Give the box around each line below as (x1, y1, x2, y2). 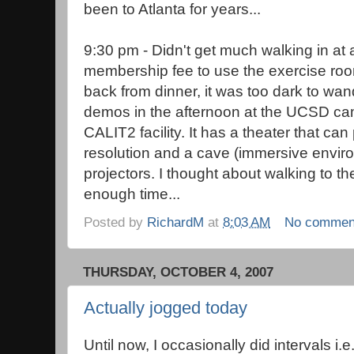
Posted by (84, 213, 147, 230)
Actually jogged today (84, 298, 247, 318)
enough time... (84, 186, 180, 203)
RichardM (147, 213, 204, 230)
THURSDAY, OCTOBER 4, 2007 (83, 264, 273, 280)
